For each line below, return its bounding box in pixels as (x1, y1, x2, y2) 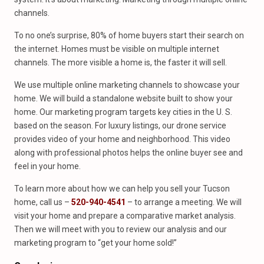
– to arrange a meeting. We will (126, 197, 242, 207)
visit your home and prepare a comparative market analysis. (14, 211, 236, 220)
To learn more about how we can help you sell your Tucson (14, 184, 230, 193)
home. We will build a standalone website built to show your (14, 94, 233, 103)
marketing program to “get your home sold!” (14, 238, 177, 247)
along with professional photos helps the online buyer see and (14, 148, 243, 157)
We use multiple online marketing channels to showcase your (14, 80, 240, 90)
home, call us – (14, 197, 71, 207)
